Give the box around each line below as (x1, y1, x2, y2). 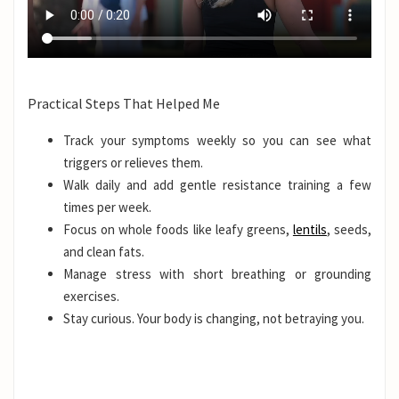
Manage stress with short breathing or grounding (63, 265, 371, 283)
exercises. (63, 288, 119, 305)
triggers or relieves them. (63, 154, 203, 172)
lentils (292, 221, 327, 239)
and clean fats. (63, 243, 144, 261)
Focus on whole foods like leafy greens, (63, 221, 293, 239)
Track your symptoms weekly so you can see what (63, 132, 371, 150)
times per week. (63, 199, 151, 216)
